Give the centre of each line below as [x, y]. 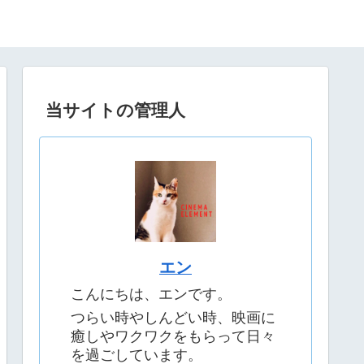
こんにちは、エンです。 [151, 295]
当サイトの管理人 [116, 110]
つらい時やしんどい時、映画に [173, 317]
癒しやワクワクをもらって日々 [173, 336]
